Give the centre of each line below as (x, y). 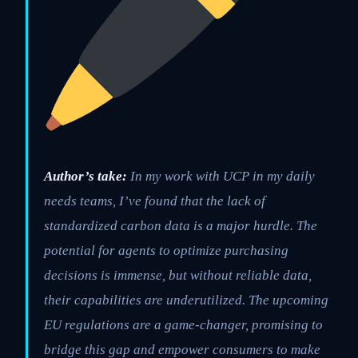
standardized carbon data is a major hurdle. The (181, 226)
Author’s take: (86, 177)
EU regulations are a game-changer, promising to (183, 325)
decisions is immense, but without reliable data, (178, 276)
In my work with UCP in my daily (221, 177)
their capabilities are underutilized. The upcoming (186, 300)
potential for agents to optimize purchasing (166, 251)
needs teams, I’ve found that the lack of (155, 201)
